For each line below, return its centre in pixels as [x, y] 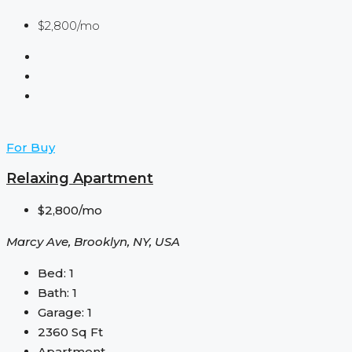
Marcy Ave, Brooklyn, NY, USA [93, 241]
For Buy [31, 147]
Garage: [61, 312]
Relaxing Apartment [80, 178]
